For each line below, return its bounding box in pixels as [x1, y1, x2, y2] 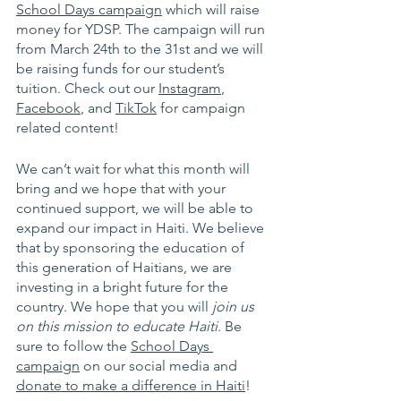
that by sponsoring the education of [16, 238, 248, 256]
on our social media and [80, 356, 241, 374]
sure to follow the [16, 337, 131, 354]
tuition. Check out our [16, 79, 158, 97]
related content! [16, 118, 123, 136]
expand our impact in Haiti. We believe [16, 218, 268, 236]
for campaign [157, 98, 249, 116]
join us [212, 297, 258, 315]
